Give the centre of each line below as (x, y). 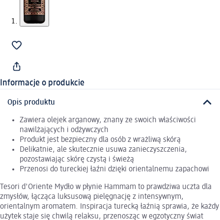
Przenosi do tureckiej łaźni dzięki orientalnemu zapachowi (114, 169)
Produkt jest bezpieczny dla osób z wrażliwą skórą (100, 140)
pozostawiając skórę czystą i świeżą (77, 159)
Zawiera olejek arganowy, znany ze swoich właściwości (108, 120)
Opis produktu (31, 102)
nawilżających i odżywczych (64, 130)
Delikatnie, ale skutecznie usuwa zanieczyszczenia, (103, 150)
